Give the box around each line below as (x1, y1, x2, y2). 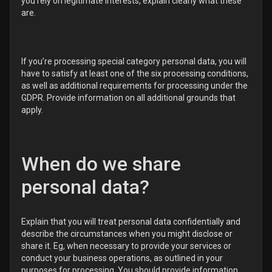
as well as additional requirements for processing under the (21, 81, 248, 90)
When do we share (21, 152, 181, 175)
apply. (21, 105, 43, 115)
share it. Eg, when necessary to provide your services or (21, 241, 231, 251)
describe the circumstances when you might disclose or (21, 229, 233, 239)
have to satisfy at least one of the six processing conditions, (21, 69, 248, 78)
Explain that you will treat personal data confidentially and (21, 217, 240, 226)
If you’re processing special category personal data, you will (21, 56, 246, 66)
